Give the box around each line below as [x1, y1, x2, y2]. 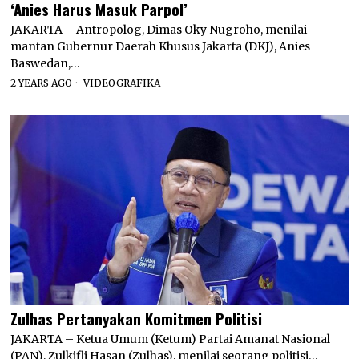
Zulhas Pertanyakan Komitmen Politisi [10, 306, 263, 329]
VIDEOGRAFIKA [83, 76, 161, 89]
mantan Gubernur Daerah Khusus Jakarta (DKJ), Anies [10, 38, 311, 54]
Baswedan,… [10, 55, 81, 71]
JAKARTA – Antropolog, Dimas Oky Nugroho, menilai [10, 22, 308, 37]
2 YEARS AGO [10, 76, 73, 89]
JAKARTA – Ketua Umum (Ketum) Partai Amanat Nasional [10, 331, 331, 346]
